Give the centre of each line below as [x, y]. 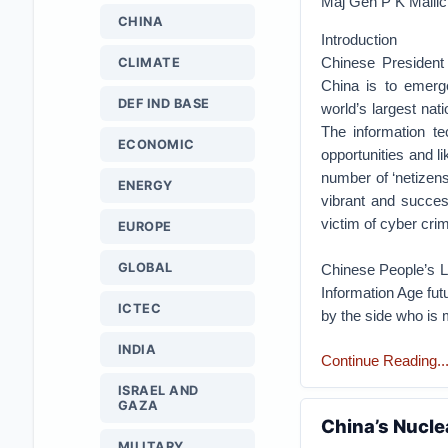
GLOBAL [145, 267]
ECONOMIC [156, 144]
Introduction [360, 40]
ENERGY [145, 185]
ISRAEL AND [158, 390]
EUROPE [144, 226]
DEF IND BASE [163, 103]
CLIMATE [149, 62]
